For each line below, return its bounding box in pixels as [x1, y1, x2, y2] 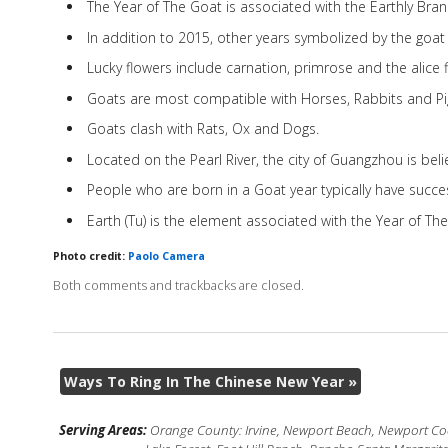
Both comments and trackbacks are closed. [52, 276, 304, 294]
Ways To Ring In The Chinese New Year [63, 371, 348, 391]
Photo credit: [52, 249, 128, 264]
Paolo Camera [127, 249, 205, 264]
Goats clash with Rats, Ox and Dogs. [86, 119, 319, 139]
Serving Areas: [58, 421, 150, 440]
